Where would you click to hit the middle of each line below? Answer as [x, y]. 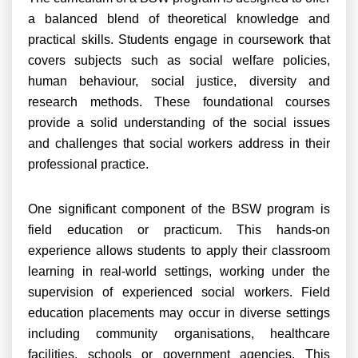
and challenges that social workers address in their [179, 143]
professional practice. [88, 164]
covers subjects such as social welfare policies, [179, 60]
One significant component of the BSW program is [179, 209]
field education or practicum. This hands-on [179, 230]
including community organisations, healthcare [179, 334]
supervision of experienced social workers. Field [179, 292]
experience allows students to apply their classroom [179, 251]
